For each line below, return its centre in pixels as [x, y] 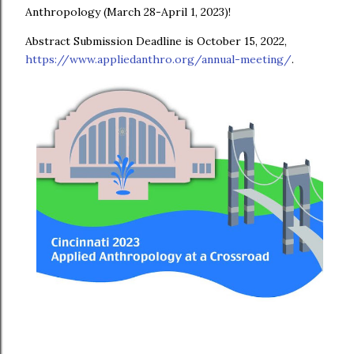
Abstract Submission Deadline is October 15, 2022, [156, 41]
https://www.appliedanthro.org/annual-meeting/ [158, 59]
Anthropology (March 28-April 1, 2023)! [130, 12]
